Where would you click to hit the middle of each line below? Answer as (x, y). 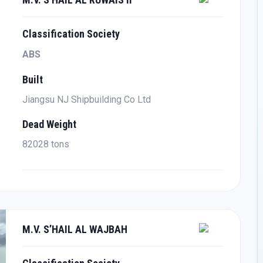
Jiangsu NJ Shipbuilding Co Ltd (87, 100)
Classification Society (71, 34)
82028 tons (46, 144)
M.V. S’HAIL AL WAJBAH (75, 230)
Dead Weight (50, 124)
